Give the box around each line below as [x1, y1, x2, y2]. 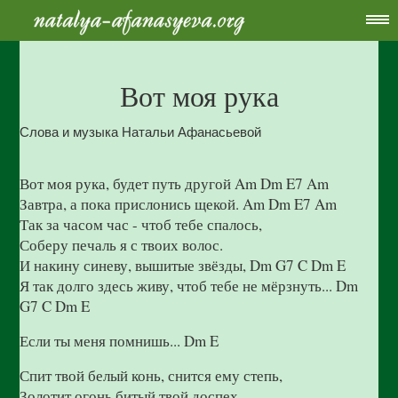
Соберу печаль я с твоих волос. [20, 235, 224, 255]
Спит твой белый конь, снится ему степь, [20, 365, 283, 386]
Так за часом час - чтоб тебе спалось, [20, 214, 263, 235]
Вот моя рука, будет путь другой [20, 173, 235, 194]
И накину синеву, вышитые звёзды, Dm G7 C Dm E [20, 255, 346, 275]
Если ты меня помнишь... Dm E [20, 330, 219, 351]
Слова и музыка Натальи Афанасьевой [20, 125, 262, 139]
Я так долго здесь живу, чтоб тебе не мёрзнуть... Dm [20, 275, 359, 296]
